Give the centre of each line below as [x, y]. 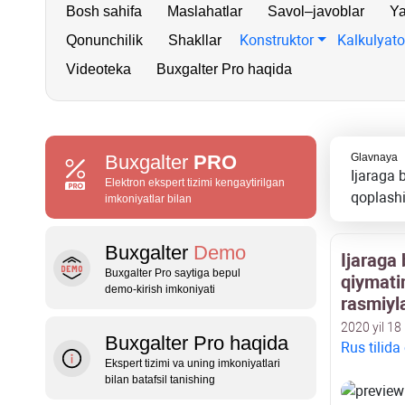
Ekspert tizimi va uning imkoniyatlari [193, 363]
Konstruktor [277, 40]
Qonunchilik [104, 40]
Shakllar [195, 40]
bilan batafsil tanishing [160, 380]
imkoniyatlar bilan [148, 199]
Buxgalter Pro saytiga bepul [173, 273]
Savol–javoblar [316, 11]
